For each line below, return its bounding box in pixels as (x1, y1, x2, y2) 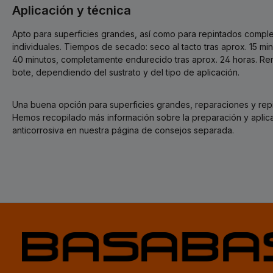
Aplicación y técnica (12, 3, 131, 18)
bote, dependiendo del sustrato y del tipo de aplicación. (12, 67, 239, 77)
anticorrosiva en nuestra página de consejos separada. (12, 125, 234, 135)
